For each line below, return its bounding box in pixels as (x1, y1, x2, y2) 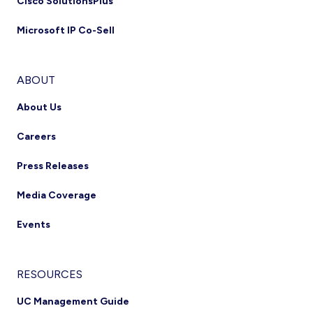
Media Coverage (17, 189, 96, 201)
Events (17, 219, 50, 231)
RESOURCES (17, 268, 82, 281)
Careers (17, 131, 56, 143)
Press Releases (17, 160, 89, 172)
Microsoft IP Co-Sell (17, 24, 115, 36)
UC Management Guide (17, 296, 129, 307)
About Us (17, 101, 61, 113)
